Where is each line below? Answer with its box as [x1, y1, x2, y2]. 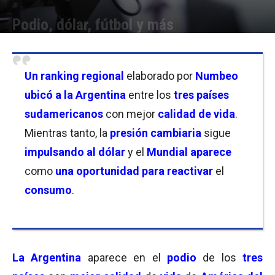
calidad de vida [158, 107, 235, 120]
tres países [171, 88, 229, 101]
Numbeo [193, 69, 238, 82]
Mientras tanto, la [25, 126, 107, 139]
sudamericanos [25, 107, 106, 120]
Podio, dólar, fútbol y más [12, 15, 174, 34]
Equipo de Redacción [27, 39, 98, 47]
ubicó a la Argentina [25, 88, 128, 101]
